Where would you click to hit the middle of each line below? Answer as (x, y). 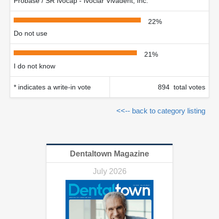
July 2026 (109, 171)
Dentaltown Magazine (109, 154)
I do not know (34, 66)
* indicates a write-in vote (52, 87)
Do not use (31, 33)
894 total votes (182, 87)
